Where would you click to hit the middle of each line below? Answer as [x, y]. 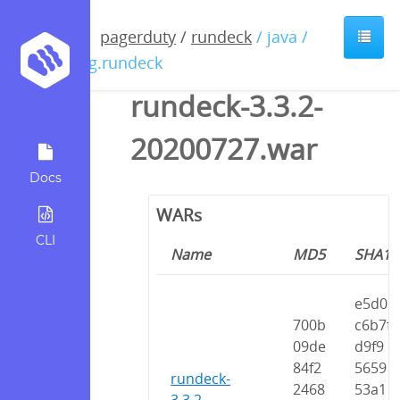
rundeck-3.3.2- [226, 105]
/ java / [282, 36]
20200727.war [224, 148]
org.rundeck [117, 62]
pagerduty [138, 36]
